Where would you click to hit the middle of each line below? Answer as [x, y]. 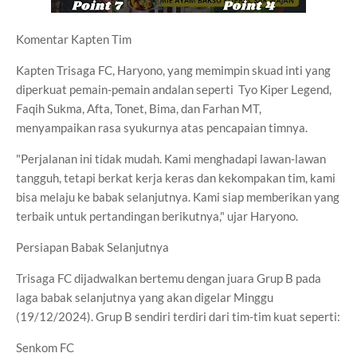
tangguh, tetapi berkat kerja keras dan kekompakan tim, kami [176, 178]
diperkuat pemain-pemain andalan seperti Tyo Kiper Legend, [175, 89]
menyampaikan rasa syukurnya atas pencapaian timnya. [162, 127]
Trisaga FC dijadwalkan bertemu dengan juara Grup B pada [169, 278]
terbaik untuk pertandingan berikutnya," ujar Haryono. [157, 216]
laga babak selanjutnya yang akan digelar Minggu [145, 297]
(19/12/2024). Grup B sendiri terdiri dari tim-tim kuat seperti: [178, 316]
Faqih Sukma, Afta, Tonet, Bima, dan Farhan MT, [139, 108]
